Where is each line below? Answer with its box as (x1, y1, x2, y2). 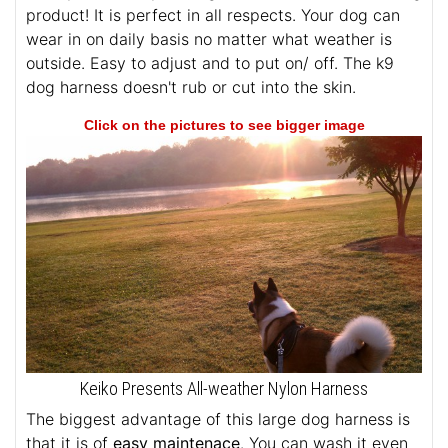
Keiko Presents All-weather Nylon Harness (80, 377, 368, 399)
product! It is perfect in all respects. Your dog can (26, 4, 400, 25)
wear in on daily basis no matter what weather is (26, 28, 392, 49)
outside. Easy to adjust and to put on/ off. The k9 (26, 52, 394, 73)
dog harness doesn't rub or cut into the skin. (26, 76, 356, 97)
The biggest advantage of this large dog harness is (26, 408, 410, 429)
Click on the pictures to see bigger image (83, 116, 365, 133)
